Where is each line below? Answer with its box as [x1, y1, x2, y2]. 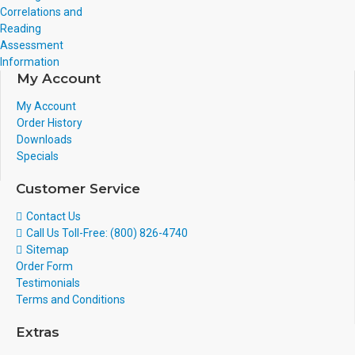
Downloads [17, 133, 72, 146]
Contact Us [26, 210, 81, 223]
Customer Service [16, 181, 140, 197]
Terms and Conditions [16, 293, 125, 306]
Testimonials [16, 277, 80, 289]
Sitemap [26, 243, 69, 256]
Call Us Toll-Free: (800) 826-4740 [26, 227, 188, 239]
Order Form [16, 260, 73, 273]
